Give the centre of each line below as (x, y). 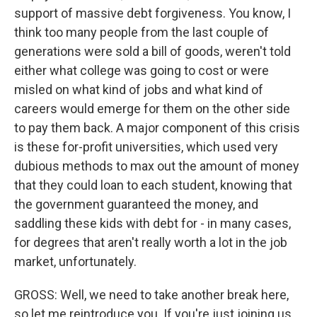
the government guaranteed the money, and (136, 204)
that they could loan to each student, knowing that (153, 185)
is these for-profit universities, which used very (146, 147)
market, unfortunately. (75, 261)
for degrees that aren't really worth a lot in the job (151, 242)
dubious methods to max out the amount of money (157, 166)
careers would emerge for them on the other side (152, 109)
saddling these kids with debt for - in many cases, (152, 223)
